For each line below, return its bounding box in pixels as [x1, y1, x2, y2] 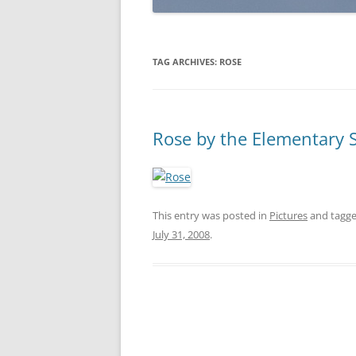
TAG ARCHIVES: [153, 56, 219, 68]
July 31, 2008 [153, 227, 210, 242]
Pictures [269, 208, 308, 222]
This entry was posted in [153, 208, 269, 222]
